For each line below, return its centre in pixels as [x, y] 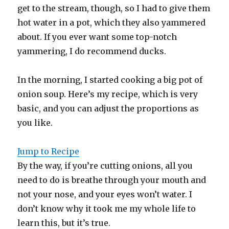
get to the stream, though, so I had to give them [114, 8]
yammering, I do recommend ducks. [93, 51]
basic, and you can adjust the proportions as [108, 108]
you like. [36, 122]
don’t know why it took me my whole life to [107, 208]
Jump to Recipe [49, 151]
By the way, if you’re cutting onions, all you [105, 165]
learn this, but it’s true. [65, 223]
